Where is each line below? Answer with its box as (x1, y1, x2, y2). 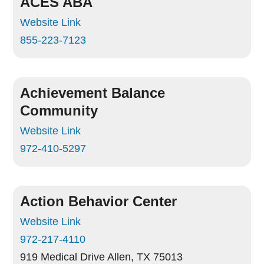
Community (20, 103, 98, 118)
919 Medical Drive (20, 251, 105, 263)
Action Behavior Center (20, 193, 177, 209)
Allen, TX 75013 (107, 251, 183, 263)
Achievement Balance (20, 85, 166, 101)
